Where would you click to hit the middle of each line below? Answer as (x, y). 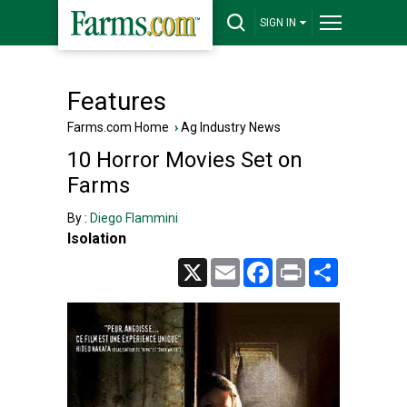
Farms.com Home (118, 127)
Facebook (300, 265)
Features (117, 101)
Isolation (97, 238)
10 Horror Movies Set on (185, 160)
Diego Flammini (134, 218)
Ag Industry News (231, 127)
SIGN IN (278, 23)
